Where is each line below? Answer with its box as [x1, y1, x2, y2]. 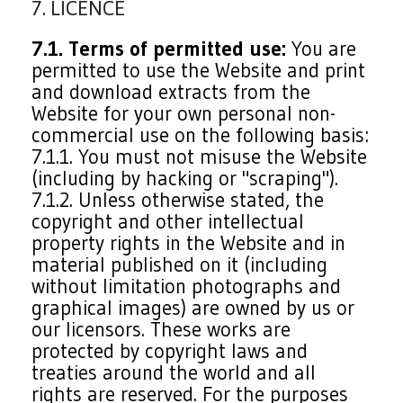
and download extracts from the [31, 79, 311, 104]
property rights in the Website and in [31, 230, 346, 255]
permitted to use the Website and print [31, 58, 366, 83]
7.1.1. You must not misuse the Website [31, 144, 368, 169]
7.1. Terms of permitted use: [31, 36, 287, 61]
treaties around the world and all [31, 360, 317, 385]
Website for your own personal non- [31, 101, 336, 126]
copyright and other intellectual [31, 209, 305, 234]
